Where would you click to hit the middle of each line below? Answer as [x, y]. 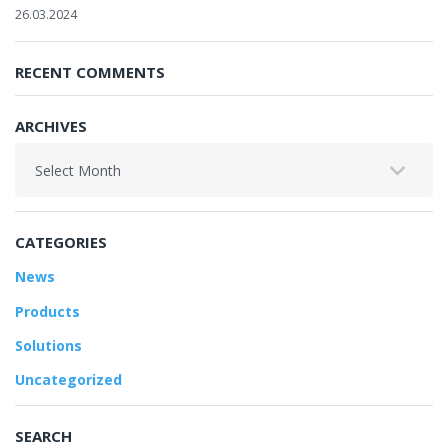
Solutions [48, 345]
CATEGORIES [61, 242]
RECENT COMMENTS [90, 72]
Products [47, 311]
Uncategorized [68, 380]
